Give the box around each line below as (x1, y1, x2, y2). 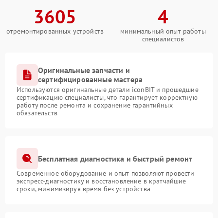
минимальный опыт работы (120, 27, 206, 36)
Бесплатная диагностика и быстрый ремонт (38, 153, 193, 163)
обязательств (17, 109, 57, 118)
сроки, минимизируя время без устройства (17, 184, 150, 194)
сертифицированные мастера (38, 74, 143, 85)
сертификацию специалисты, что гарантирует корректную (17, 93, 198, 102)
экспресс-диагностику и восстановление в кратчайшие (17, 177, 186, 186)
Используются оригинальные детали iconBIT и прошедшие (17, 85, 199, 94)
